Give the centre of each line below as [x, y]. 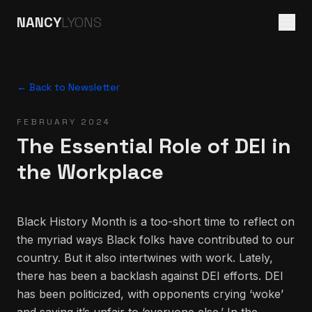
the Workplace [90, 172]
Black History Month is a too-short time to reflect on [156, 221]
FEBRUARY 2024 [64, 122]
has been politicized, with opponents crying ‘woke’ [150, 294]
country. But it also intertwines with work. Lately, [145, 258]
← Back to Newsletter [68, 87]
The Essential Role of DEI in [154, 146]
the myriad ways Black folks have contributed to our [156, 240]
